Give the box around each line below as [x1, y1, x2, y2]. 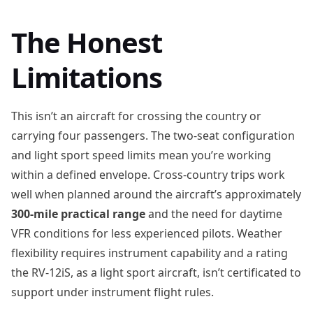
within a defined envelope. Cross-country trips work [11, 167, 285, 182]
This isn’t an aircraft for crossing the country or [11, 108, 261, 124]
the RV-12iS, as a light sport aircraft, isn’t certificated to [11, 265, 301, 280]
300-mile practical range [11, 206, 145, 221]
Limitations [11, 58, 162, 96]
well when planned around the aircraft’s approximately [11, 187, 301, 202]
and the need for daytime [145, 206, 282, 221]
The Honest [11, 23, 162, 61]
